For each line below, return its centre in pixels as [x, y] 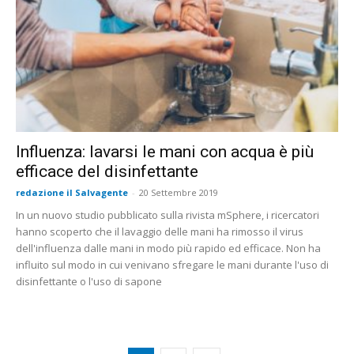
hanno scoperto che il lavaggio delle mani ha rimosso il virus [160, 231]
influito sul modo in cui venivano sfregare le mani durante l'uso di [172, 264]
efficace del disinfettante [107, 171]
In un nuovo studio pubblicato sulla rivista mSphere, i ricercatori [168, 215]
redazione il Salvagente [72, 192]
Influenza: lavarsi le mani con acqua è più [165, 151]
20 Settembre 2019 [179, 192]
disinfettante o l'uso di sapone [89, 281]
